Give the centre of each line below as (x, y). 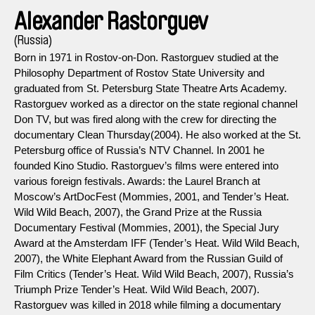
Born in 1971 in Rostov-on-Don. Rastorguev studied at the (146, 57)
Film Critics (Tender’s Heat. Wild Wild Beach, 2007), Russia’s (154, 274)
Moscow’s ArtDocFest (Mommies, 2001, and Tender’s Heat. (152, 196)
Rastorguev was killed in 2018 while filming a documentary (148, 304)
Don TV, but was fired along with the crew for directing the (145, 119)
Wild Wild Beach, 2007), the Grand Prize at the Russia (138, 212)
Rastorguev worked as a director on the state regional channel (156, 103)
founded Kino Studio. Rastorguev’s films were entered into (146, 165)
